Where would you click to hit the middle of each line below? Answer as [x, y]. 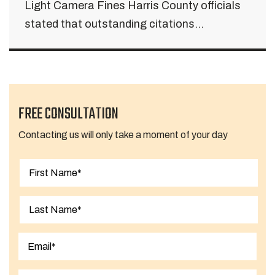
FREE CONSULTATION [68, 114]
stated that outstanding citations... [114, 24]
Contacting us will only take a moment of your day [123, 135]
